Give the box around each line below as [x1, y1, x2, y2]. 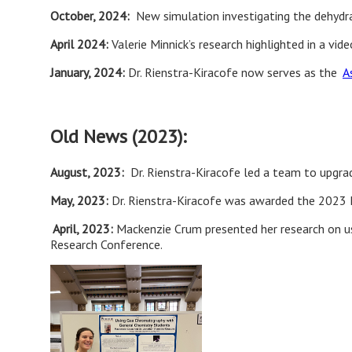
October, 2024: [50, 8, 133, 24]
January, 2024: [50, 64, 128, 81]
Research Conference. [50, 236, 163, 252]
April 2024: [50, 36, 112, 53]
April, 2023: [53, 220, 116, 236]
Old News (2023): [50, 124, 186, 149]
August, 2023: [50, 163, 130, 180]
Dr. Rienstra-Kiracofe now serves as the [128, 64, 343, 81]
